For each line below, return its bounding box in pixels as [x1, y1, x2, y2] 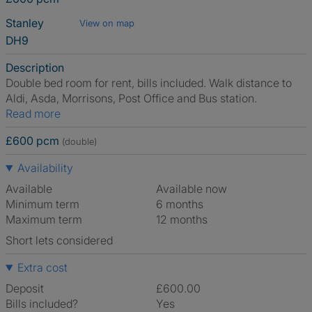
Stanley [6, 16, 47, 30]
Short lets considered [6, 233, 113, 247]
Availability [17, 161, 73, 175]
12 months [160, 212, 208, 226]
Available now [163, 182, 227, 196]
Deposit [6, 281, 44, 295]
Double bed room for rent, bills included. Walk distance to [6, 76, 292, 90]
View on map [79, 17, 134, 29]
